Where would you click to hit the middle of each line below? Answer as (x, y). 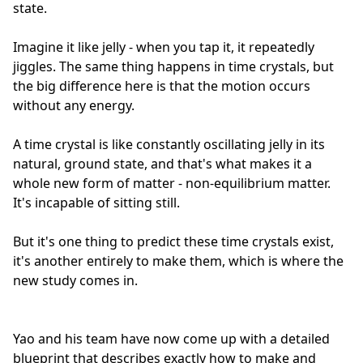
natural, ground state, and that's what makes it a (162, 163)
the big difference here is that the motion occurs (162, 85)
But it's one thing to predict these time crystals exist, (173, 241)
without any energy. (74, 105)
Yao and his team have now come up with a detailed (171, 338)
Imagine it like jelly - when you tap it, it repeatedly (164, 47)
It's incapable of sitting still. (96, 202)
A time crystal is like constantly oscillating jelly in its (169, 144)
